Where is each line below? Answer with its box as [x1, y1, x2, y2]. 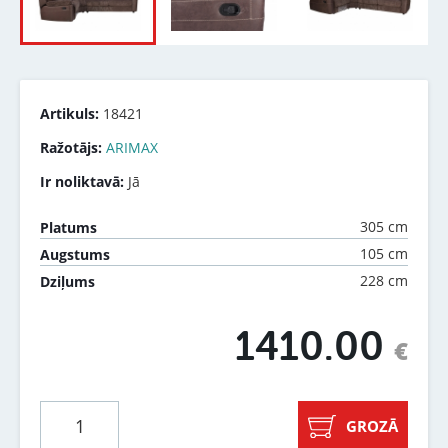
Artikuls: [40, 103, 99, 123]
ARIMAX [106, 137, 158, 157]
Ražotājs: [40, 137, 102, 157]
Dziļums [40, 271, 95, 291]
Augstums [40, 244, 110, 264]
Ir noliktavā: [40, 171, 124, 191]
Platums [40, 217, 97, 237]
